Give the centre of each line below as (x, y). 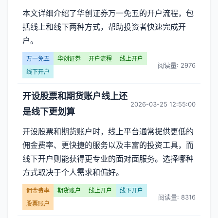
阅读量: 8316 (177, 197)
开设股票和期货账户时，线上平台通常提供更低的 (108, 131)
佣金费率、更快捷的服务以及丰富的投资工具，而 (108, 145)
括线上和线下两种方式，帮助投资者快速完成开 (104, 27)
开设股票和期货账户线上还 (75, 96)
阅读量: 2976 (177, 65)
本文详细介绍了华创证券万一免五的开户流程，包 (108, 13)
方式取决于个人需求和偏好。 (73, 172)
